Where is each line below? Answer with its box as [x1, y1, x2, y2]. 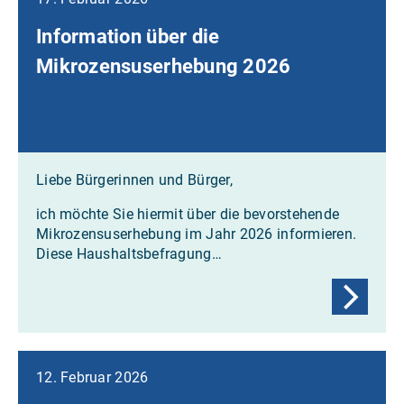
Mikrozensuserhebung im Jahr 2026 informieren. [36, 225, 357, 243]
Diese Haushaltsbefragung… [36, 244, 222, 262]
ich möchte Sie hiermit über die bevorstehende [36, 205, 340, 223]
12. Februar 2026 [36, 368, 149, 386]
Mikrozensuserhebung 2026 [36, 54, 291, 78]
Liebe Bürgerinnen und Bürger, [36, 170, 233, 188]
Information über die [36, 24, 220, 48]
